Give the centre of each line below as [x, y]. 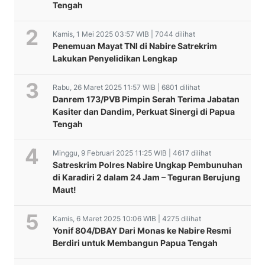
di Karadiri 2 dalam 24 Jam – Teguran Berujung [146, 177]
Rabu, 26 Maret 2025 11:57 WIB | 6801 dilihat [126, 88]
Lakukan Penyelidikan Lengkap [115, 59]
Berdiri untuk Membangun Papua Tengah [135, 243]
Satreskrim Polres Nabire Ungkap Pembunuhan [148, 165]
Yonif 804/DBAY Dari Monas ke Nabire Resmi [142, 231]
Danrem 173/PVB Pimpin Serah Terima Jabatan [146, 99]
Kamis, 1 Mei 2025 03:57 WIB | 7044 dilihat [124, 34]
